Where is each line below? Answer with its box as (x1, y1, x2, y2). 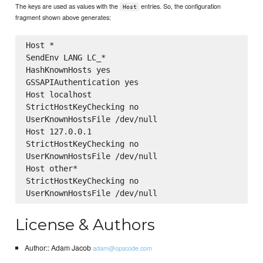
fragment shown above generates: (15, 12, 112, 22)
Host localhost (25, 90, 92, 100)
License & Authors (15, 214, 156, 234)
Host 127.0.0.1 (25, 127, 92, 137)
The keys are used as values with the (15, 1, 120, 11)
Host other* (25, 164, 77, 174)
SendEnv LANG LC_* (25, 53, 106, 63)
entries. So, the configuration (139, 1, 221, 11)
